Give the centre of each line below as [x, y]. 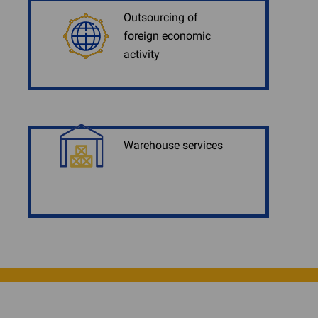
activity [142, 54]
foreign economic [167, 36]
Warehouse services [173, 145]
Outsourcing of [161, 17]
